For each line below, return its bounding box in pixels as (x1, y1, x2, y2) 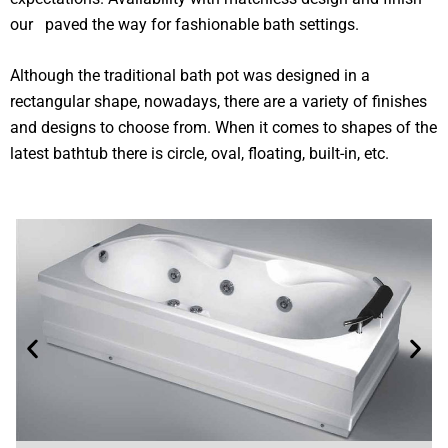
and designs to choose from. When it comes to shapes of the (10, 118, 437, 138)
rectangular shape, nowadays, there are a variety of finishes (10, 92, 427, 112)
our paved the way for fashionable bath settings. (10, 14, 359, 34)
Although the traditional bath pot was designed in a (10, 66, 370, 86)
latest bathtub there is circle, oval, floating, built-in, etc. (10, 144, 389, 164)
